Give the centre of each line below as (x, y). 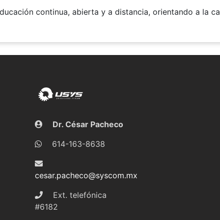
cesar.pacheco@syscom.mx (86, 175)
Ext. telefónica (78, 195)
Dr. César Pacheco (87, 124)
